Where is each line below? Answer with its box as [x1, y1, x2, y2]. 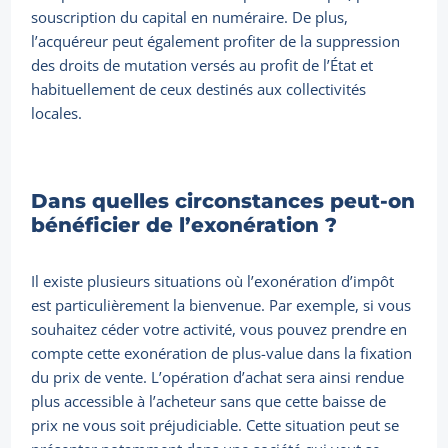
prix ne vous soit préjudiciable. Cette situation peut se [31, 415, 400, 436]
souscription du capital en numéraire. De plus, [31, 7, 349, 28]
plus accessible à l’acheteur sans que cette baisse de [31, 391, 387, 412]
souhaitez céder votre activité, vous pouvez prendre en [31, 319, 408, 340]
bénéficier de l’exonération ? [31, 213, 338, 238]
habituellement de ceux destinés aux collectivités [31, 79, 367, 100]
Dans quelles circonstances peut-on [31, 189, 416, 214]
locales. [31, 103, 83, 124]
